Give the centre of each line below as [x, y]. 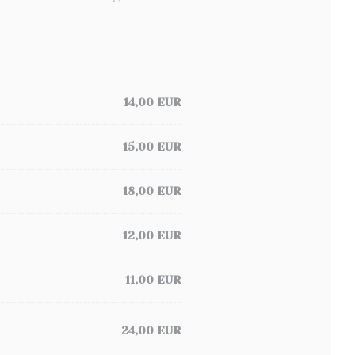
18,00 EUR [152, 191]
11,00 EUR [153, 280]
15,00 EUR [152, 147]
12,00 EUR [152, 235]
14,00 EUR [152, 102]
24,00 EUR [151, 330]
